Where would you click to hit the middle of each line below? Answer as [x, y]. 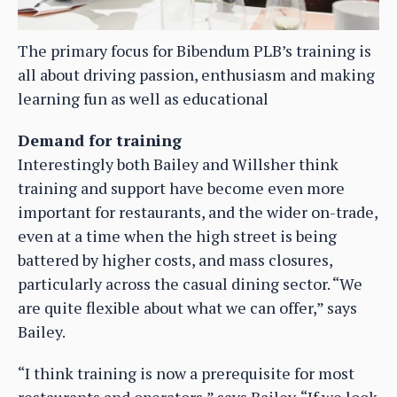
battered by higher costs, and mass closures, [175, 260]
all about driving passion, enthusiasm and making [196, 75]
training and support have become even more [181, 188]
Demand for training [100, 140]
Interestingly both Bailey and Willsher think [178, 164]
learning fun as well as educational [143, 99]
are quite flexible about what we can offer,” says [187, 308]
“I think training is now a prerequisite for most [186, 374]
